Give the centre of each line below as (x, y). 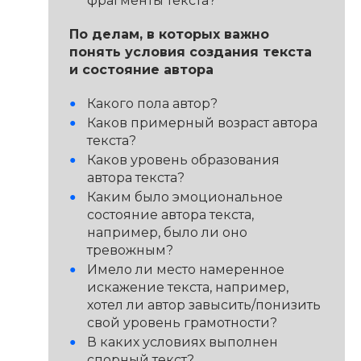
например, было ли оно (168, 232)
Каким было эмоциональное (185, 197)
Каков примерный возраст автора (203, 122)
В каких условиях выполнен (183, 342)
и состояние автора (141, 69)
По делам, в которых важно (169, 34)
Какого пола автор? (153, 103)
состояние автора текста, (171, 214)
